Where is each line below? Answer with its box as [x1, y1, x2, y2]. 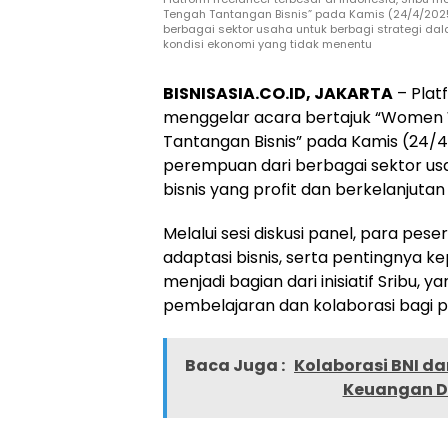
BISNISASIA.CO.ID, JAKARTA [163, 82, 393, 105]
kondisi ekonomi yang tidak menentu [163, 36, 372, 52]
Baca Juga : [185, 354, 288, 377]
